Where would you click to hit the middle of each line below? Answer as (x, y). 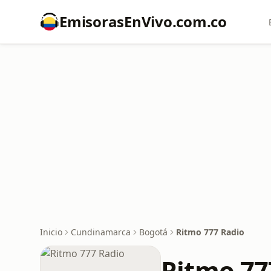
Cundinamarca (101, 232)
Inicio (51, 232)
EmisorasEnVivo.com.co (143, 21)
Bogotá (153, 232)
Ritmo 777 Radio (210, 232)
